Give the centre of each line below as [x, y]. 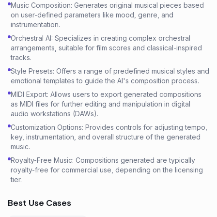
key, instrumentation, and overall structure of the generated [106, 137]
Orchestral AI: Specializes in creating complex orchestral [101, 38]
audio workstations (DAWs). [54, 114]
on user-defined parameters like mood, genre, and [92, 15]
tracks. [21, 57]
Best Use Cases [39, 203]
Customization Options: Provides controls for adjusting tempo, [109, 127]
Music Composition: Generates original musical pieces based [107, 5]
